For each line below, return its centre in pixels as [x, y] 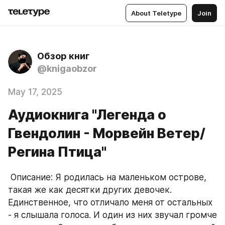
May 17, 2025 [35, 92]
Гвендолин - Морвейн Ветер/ [107, 133]
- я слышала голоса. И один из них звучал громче [113, 215]
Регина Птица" [57, 152]
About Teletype [156, 13]
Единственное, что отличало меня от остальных [110, 202]
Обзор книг [63, 56]
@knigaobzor [67, 69]
